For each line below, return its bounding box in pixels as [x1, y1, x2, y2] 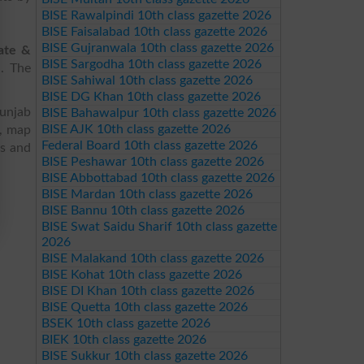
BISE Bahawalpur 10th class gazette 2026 [41, 106, 276, 119]
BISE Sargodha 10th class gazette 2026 [41, 58, 262, 71]
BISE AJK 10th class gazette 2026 [41, 123, 231, 136]
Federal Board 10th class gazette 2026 [41, 139, 258, 152]
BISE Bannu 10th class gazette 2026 [41, 204, 245, 217]
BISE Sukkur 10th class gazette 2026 [41, 349, 248, 362]
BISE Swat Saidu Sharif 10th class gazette [41, 220, 277, 233]
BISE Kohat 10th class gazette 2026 [41, 268, 242, 281]
